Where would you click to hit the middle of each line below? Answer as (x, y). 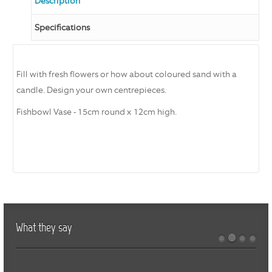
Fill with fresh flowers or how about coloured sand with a (127, 74)
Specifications (62, 28)
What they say (44, 229)
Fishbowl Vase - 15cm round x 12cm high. (97, 112)
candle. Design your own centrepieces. (91, 90)
